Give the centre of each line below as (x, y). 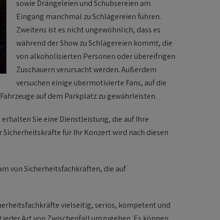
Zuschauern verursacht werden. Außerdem (86, 69)
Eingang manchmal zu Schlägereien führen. (89, 16)
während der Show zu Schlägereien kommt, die (94, 43)
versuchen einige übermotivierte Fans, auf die (91, 83)
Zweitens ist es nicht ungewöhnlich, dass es (88, 30)
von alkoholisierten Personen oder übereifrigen (96, 56)
